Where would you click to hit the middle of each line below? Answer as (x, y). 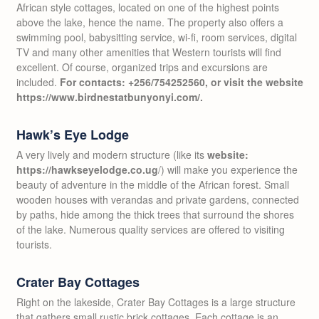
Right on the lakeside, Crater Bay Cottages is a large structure (156, 302)
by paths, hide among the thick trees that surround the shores (155, 214)
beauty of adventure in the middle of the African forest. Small (153, 184)
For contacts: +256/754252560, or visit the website (182, 82)
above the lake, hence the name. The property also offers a (150, 22)
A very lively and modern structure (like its (112, 154)
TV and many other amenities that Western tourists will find (149, 52)
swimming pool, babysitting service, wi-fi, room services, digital (157, 37)
